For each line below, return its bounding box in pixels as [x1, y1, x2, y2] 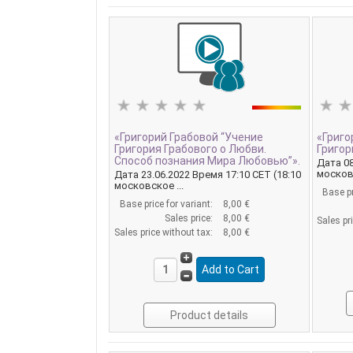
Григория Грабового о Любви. [113, 143, 266, 156]
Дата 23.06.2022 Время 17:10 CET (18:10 [113, 168, 301, 180]
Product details [170, 308, 249, 321]
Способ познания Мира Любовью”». [113, 154, 300, 168]
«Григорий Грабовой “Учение [113, 131, 263, 144]
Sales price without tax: [113, 226, 215, 238]
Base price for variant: [119, 198, 215, 210]
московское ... [113, 179, 184, 191]
